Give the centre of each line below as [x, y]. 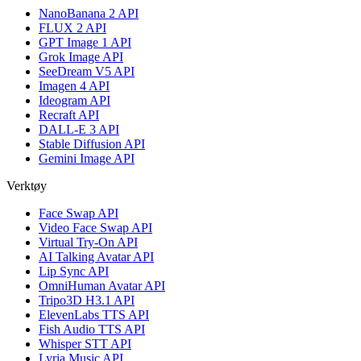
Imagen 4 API [74, 86]
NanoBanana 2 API [89, 14]
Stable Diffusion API [92, 144]
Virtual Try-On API [88, 243]
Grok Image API [81, 57]
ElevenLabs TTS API [94, 315]
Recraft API [69, 115]
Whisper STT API [85, 344]
